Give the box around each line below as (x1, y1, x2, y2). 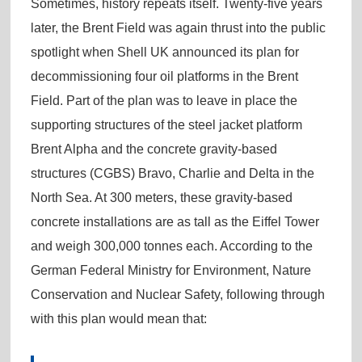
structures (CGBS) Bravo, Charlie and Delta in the (30, 166, 314, 180)
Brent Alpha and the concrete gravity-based (30, 141, 277, 156)
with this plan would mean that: (30, 311, 207, 326)
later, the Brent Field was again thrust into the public (30, 20, 326, 35)
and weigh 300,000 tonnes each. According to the (30, 238, 313, 253)
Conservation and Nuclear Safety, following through (30, 287, 325, 301)
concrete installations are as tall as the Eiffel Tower (30, 214, 319, 229)
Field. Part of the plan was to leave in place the (30, 93, 297, 107)
